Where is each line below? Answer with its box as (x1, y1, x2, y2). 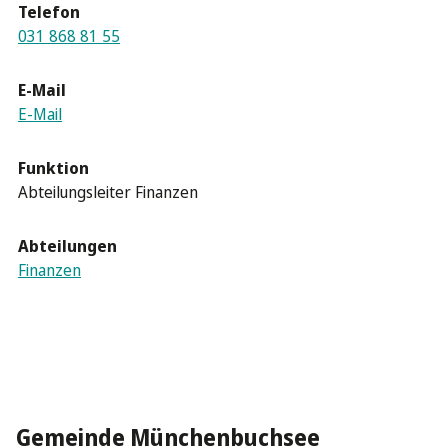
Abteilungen (18, 233, 117, 258)
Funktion (18, 155, 89, 180)
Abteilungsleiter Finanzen (18, 179, 198, 204)
